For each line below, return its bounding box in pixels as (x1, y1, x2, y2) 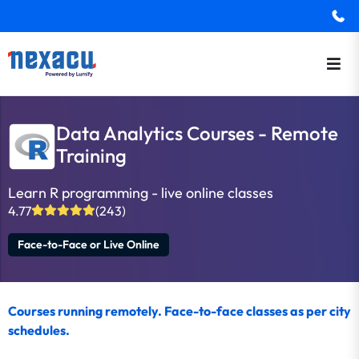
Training (56, 143, 127, 167)
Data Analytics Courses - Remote (56, 121, 338, 145)
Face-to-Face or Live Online (18, 237, 159, 252)
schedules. (8, 322, 70, 338)
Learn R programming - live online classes (8, 184, 273, 202)
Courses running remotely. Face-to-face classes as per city (8, 303, 351, 319)
